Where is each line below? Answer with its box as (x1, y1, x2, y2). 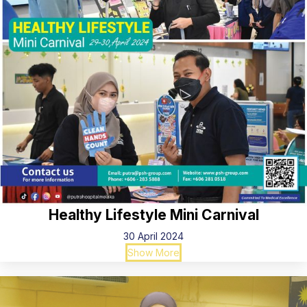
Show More (127, 247, 180, 258)
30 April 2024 (123, 230, 184, 242)
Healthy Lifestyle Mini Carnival (48, 206, 259, 223)
